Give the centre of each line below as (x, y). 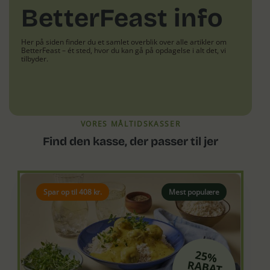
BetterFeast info (122, 18)
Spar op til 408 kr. (72, 192)
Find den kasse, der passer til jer (130, 141)
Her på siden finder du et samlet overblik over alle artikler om (124, 42)
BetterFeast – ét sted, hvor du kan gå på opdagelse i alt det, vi (124, 50)
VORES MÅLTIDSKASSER (130, 124)
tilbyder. (35, 59)
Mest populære (194, 192)
